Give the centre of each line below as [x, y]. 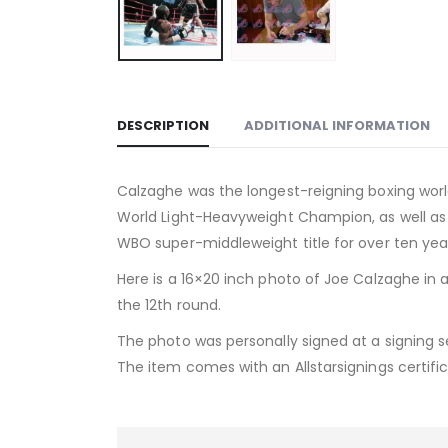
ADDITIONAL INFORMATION [337, 125]
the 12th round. [169, 304]
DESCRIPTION [163, 125]
